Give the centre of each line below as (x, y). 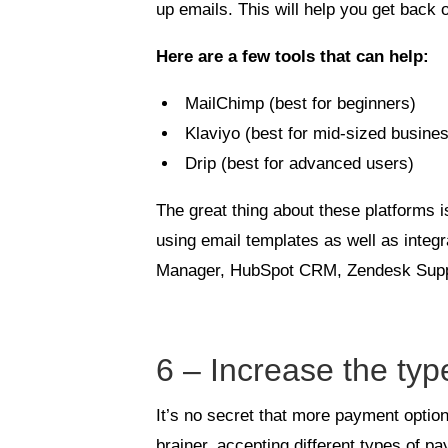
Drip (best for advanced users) (300, 163)
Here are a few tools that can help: (293, 56)
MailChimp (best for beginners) (301, 103)
